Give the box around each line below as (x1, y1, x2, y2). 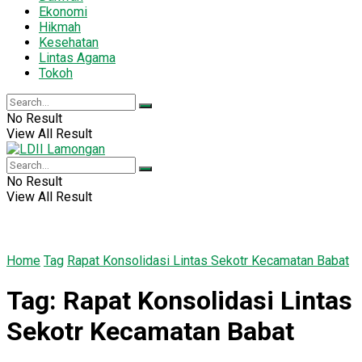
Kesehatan (39, 34, 99, 50)
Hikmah (39, 19, 81, 35)
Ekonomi (39, 3, 87, 19)
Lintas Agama (39, 49, 116, 65)
